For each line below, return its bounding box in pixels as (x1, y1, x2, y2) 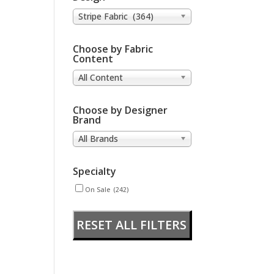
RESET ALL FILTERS (76, 217, 187, 234)
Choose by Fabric (73, 42, 154, 56)
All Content (78, 71, 124, 83)
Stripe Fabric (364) (78, 10, 154, 22)
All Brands (78, 133, 119, 145)
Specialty (73, 165, 117, 179)
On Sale (85, 185, 111, 194)
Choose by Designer (73, 103, 168, 117)
